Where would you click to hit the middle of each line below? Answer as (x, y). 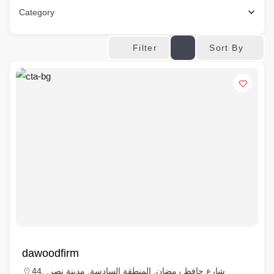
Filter (145, 48)
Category (37, 12)
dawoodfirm (50, 253)
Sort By (226, 47)
